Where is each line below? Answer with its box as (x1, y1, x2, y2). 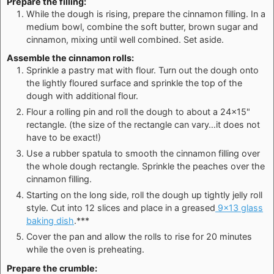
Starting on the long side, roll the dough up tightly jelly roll (26, 190, 262, 201)
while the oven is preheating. (26, 244, 144, 255)
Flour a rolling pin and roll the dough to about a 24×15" (26, 106, 250, 117)
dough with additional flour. (26, 91, 138, 102)
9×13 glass (215, 202, 263, 213)
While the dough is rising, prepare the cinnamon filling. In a (26, 8, 265, 19)
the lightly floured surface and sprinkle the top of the (26, 78, 242, 89)
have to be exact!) (26, 132, 101, 143)
